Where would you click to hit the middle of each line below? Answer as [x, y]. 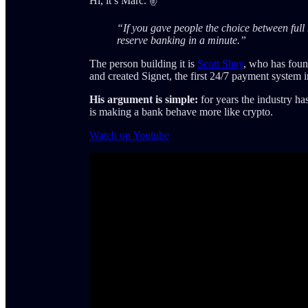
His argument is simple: [144, 99]
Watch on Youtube [129, 135]
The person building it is [143, 63]
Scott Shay [220, 63]
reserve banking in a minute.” [181, 40]
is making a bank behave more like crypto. [181, 111]
